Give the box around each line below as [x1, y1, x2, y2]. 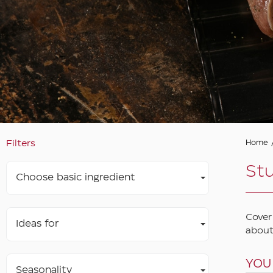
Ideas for [16, 219, 58, 229]
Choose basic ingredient [16, 172, 135, 182]
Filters [6, 139, 35, 148]
